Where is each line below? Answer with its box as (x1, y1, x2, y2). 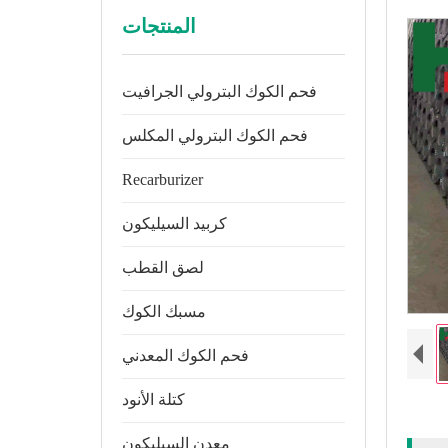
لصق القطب (121, 259, 204, 276)
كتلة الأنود (121, 391, 185, 408)
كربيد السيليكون (121, 215, 227, 232)
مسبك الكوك (121, 303, 206, 320)
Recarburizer (121, 171, 203, 188)
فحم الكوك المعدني (121, 347, 249, 364)
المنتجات (121, 15, 196, 37)
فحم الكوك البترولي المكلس (121, 127, 308, 144)
